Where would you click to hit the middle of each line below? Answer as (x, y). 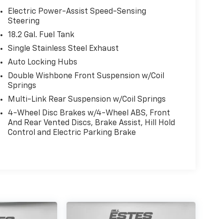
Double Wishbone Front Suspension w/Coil (86, 77)
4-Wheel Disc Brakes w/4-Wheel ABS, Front (89, 114)
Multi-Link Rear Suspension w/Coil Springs (87, 100)
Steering (23, 22)
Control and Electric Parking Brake (72, 133)
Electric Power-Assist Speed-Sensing (77, 12)
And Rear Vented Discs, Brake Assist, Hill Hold (91, 123)
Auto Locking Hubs (42, 63)
